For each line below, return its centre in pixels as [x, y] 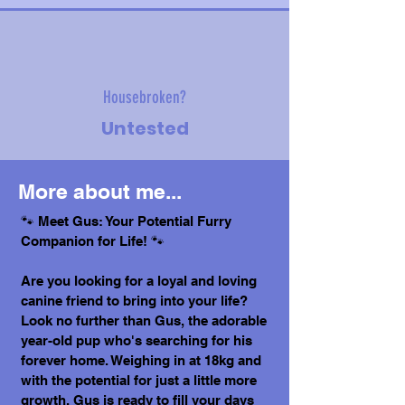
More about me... [100, 191]
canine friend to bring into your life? [134, 301]
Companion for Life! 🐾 [93, 241]
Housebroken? [145, 97]
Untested [145, 128]
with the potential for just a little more [139, 380]
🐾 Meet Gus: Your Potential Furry [126, 221]
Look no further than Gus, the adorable [144, 320]
